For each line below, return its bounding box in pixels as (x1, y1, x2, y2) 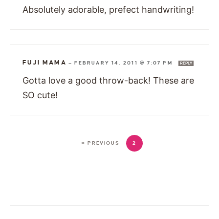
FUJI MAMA (22, 59, 66, 66)
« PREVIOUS (81, 140, 120, 146)
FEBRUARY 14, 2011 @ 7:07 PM (74, 60, 175, 66)
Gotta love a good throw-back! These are (22, 75, 194, 86)
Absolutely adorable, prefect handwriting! (22, 4, 194, 15)
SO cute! (22, 89, 58, 100)
